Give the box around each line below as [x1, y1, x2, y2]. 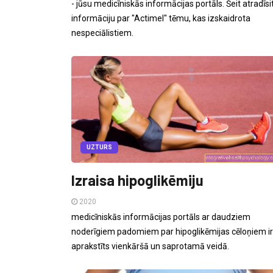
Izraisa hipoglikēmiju [71, 171, 204, 190]
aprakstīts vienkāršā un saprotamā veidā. [71, 241, 229, 252]
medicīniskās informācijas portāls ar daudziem [71, 212, 250, 222]
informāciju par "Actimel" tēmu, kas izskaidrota [71, 13, 250, 24]
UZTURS [87, 144, 112, 151]
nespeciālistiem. [71, 28, 133, 38]
